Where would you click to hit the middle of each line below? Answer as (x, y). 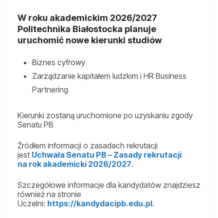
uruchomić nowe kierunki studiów (90, 40)
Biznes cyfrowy (59, 63)
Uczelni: (32, 204)
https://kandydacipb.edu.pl (100, 204)
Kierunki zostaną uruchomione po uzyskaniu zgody (105, 116)
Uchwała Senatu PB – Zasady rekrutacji (107, 155)
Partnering (50, 90)
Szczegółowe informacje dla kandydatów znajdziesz (109, 185)
